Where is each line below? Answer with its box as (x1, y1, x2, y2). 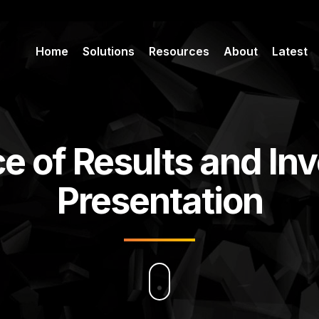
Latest (272, 44, 308, 58)
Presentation (56, 179, 263, 222)
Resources (149, 44, 209, 58)
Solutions (83, 44, 135, 58)
